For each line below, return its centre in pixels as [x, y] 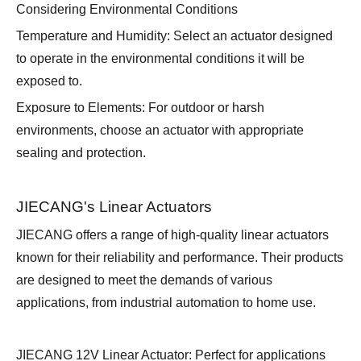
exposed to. [49, 81]
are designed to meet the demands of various [144, 280]
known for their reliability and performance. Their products [180, 258]
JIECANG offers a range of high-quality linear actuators [172, 235]
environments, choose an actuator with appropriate [160, 131]
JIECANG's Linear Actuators [114, 207]
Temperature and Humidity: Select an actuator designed [174, 36]
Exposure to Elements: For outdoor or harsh [140, 108]
